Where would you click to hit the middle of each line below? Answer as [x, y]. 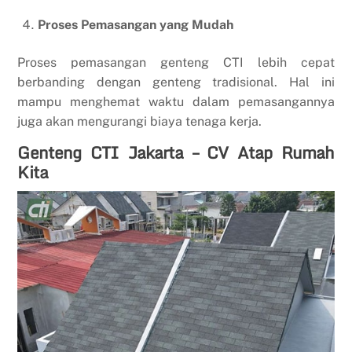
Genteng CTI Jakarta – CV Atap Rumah [176, 153]
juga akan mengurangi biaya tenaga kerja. [140, 122]
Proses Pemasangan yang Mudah [136, 25]
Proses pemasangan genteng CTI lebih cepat [176, 63]
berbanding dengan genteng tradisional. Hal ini [176, 82]
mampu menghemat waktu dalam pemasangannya [176, 102]
